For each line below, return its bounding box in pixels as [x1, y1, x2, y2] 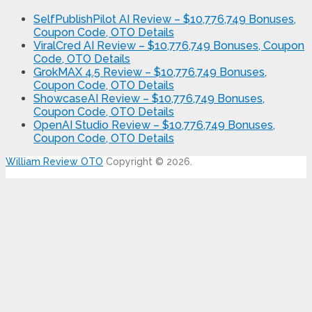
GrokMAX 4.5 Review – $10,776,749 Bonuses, [33, 65, 267, 79]
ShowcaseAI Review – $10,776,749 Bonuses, [33, 92, 265, 106]
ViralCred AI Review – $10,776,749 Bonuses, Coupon [33, 39, 304, 53]
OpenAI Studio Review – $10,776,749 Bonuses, [33, 118, 275, 132]
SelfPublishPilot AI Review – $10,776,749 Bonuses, [33, 13, 296, 26]
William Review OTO [6, 156, 103, 168]
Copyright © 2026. [103, 156, 192, 168]
